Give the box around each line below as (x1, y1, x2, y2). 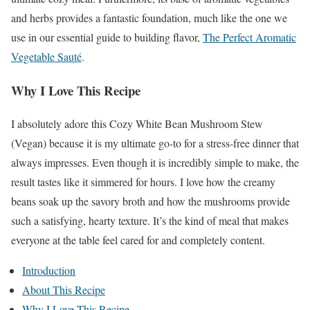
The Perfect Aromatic (203, 29, 296, 44)
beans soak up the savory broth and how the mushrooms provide (11, 194, 290, 209)
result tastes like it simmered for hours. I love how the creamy (11, 174, 275, 190)
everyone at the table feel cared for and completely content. (11, 232, 265, 248)
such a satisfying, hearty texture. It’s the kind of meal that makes (11, 213, 289, 228)
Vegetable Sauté (11, 48, 82, 64)
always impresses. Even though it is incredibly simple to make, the (11, 155, 299, 170)
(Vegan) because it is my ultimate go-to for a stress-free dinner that (11, 136, 299, 151)
